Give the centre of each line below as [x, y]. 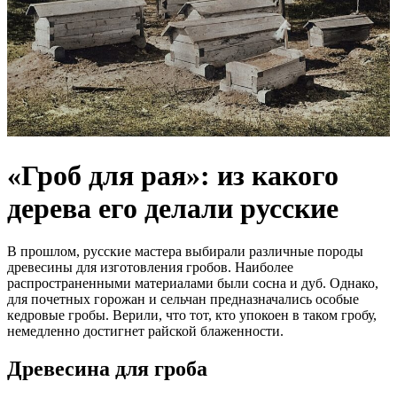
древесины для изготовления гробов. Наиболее [150, 267]
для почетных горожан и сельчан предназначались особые [183, 299]
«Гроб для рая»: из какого [173, 175]
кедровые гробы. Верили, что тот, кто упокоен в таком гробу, [192, 315]
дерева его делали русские [173, 208]
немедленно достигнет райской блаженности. [145, 331]
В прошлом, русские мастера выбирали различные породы [185, 251]
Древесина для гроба [107, 368]
